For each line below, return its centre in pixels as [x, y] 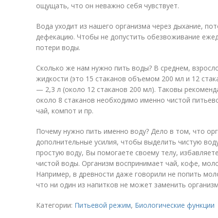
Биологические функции [175, 205]
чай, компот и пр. [65, 111]
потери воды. [58, 47]
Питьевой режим [103, 205]
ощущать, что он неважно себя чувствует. [108, 6]
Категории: [55, 205]
